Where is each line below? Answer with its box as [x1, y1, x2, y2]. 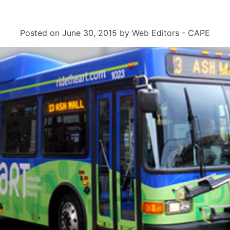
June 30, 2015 [62, 28, 117, 38]
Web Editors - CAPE [132, 28, 210, 38]
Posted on [20, 28, 62, 38]
